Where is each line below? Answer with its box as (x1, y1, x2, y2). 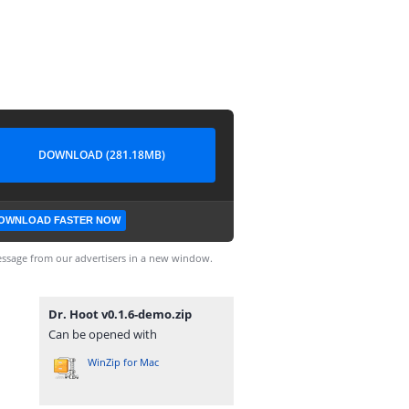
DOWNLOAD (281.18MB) (37, 147, 165, 163)
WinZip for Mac (88, 355, 159, 369)
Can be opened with (48, 326, 157, 342)
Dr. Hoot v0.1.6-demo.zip (48, 306, 192, 322)
